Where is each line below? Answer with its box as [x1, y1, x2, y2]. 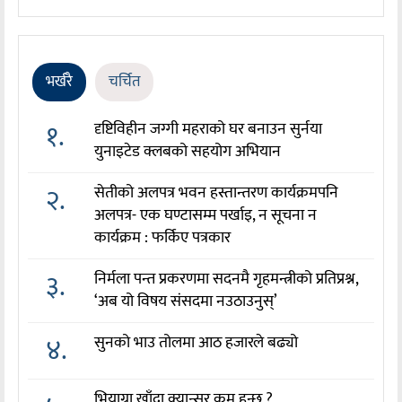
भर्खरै [46, 69, 73, 95]
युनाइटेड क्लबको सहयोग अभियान [94, 138, 282, 166]
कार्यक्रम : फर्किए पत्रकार [94, 224, 232, 252]
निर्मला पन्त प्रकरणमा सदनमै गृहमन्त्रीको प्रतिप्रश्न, [94, 266, 359, 293]
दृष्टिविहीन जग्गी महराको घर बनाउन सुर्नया [94, 116, 323, 144]
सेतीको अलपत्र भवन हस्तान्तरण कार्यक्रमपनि [94, 179, 339, 207]
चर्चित [109, 69, 140, 95]
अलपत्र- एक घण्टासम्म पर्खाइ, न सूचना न [94, 202, 318, 230]
